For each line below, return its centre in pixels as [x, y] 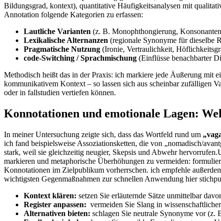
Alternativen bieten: [57, 213]
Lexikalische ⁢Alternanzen [66, 40]
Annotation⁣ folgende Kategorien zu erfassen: [74, 14]
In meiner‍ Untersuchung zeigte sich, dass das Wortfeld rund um [103, 134]
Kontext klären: [50, 195]
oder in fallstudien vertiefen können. [60, 92]
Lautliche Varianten [57, 31]
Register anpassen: [55, 204]
